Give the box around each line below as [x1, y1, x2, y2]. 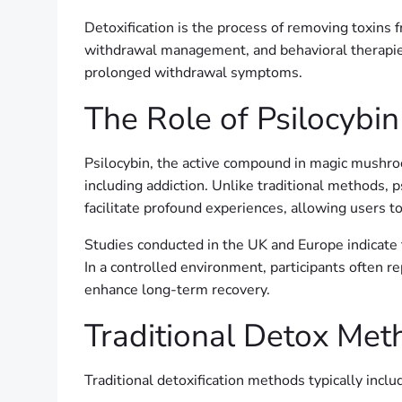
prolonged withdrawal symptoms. [84, 63, 302, 83]
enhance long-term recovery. [84, 280, 270, 301]
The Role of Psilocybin [84, 97, 399, 141]
